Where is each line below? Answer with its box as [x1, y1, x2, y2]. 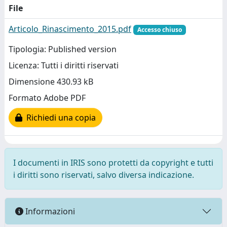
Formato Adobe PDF [9, 92, 86, 104]
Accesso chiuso [137, 25, 182, 34]
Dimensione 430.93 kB [9, 76, 93, 88]
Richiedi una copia [22, 112, 96, 124]
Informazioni [23, 205, 75, 217]
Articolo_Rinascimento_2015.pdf [9, 23, 131, 34]
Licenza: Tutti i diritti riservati [9, 60, 119, 71]
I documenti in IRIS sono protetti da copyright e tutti [13, 157, 213, 168]
